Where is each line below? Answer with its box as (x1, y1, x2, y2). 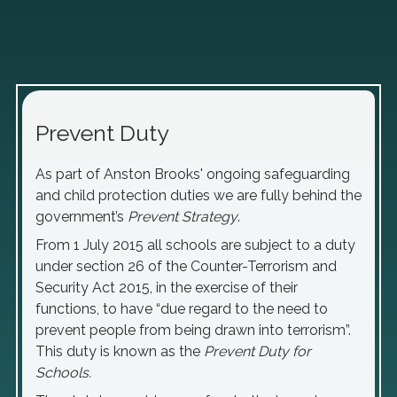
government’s (35, 208, 128, 225)
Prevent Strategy (128, 208, 237, 225)
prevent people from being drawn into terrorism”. (35, 322, 351, 339)
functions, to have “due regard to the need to (35, 300, 328, 317)
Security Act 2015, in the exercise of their (35, 279, 298, 296)
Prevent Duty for (204, 343, 311, 360)
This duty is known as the (35, 343, 204, 360)
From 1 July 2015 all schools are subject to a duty (35, 237, 355, 253)
